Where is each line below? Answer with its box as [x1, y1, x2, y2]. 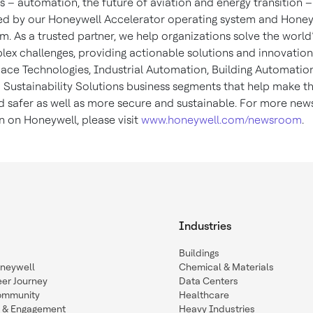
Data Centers [179, 275, 238, 287]
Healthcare [179, 289, 229, 301]
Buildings [179, 247, 219, 259]
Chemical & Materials [179, 261, 274, 273]
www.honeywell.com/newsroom [141, 113, 302, 127]
